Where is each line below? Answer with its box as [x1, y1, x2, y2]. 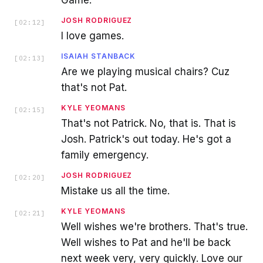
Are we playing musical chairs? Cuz [61, 65, 230, 77]
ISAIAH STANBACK [61, 51, 136, 60]
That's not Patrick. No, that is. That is [61, 117, 236, 129]
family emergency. [61, 149, 149, 161]
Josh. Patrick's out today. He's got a [61, 133, 231, 145]
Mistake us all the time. [61, 184, 170, 197]
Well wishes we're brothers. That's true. [61, 220, 248, 232]
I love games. [61, 29, 124, 42]
